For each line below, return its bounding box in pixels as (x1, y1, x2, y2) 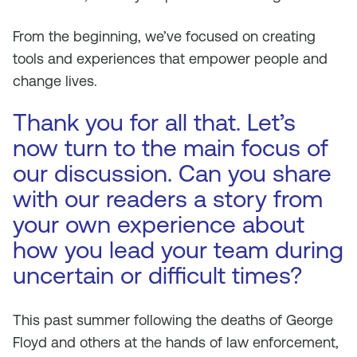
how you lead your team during (13, 236, 343, 264)
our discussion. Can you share (13, 159, 331, 187)
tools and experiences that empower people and (13, 50, 328, 67)
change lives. (13, 73, 97, 89)
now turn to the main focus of (13, 134, 328, 162)
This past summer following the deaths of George (13, 312, 333, 328)
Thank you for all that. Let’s (13, 108, 296, 136)
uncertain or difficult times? (13, 261, 302, 289)
